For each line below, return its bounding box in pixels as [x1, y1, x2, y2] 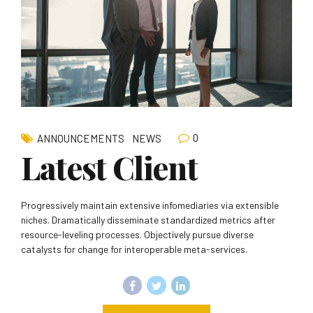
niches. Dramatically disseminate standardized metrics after [21, 213, 275, 226]
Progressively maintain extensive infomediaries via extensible [21, 198, 279, 211]
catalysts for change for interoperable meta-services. [21, 242, 247, 255]
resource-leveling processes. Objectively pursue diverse [21, 228, 254, 240]
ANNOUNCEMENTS [37, 131, 124, 145]
